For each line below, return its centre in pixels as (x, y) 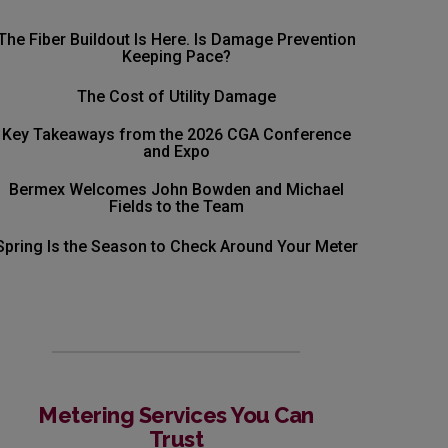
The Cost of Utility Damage (176, 96)
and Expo (176, 151)
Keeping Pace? (176, 56)
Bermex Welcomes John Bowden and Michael (176, 189)
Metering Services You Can (176, 415)
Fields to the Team (176, 206)
